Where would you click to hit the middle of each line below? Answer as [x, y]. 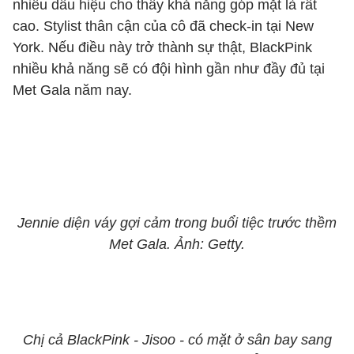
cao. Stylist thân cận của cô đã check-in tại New [163, 26]
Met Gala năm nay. [72, 90]
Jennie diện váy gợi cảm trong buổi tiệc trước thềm [177, 223]
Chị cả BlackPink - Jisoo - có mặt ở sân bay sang [177, 340]
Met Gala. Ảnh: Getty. [177, 244]
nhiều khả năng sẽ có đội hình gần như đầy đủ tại [169, 69]
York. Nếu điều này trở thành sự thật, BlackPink [162, 47]
